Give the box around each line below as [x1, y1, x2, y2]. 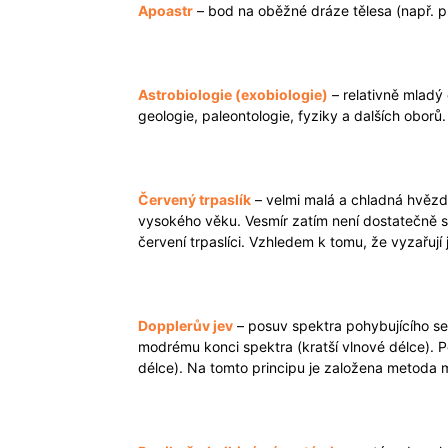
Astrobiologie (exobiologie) [138, 86, 328, 103]
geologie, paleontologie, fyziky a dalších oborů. [138, 107, 446, 124]
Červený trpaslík [138, 191, 251, 208]
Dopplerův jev [138, 317, 233, 334]
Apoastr [138, 2, 193, 19]
